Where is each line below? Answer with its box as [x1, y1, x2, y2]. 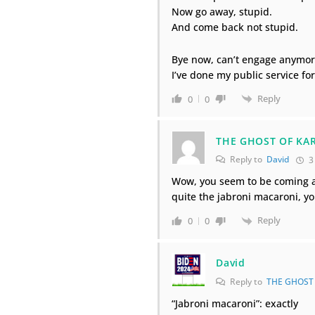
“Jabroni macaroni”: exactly [172, 296, 299, 310]
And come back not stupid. [172, 20, 299, 34]
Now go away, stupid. [172, 4, 273, 18]
